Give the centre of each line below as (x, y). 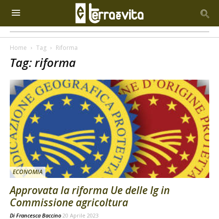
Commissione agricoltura (69, 203)
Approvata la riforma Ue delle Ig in (90, 190)
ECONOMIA (28, 172)
